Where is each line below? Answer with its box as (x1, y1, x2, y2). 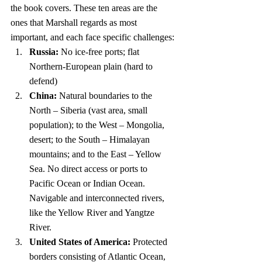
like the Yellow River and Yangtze (29, 208, 157, 218)
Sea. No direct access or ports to (29, 164, 150, 174)
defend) (29, 76, 57, 87)
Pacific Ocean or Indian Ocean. (29, 178, 147, 189)
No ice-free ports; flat (58, 47, 142, 57)
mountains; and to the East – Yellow (29, 149, 164, 160)
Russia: (29, 47, 58, 57)
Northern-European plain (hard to (29, 61, 155, 72)
